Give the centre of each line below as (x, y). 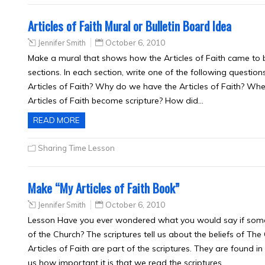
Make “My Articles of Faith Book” (104, 188)
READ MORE (56, 120)
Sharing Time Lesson (76, 148)
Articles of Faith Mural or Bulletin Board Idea (130, 26)
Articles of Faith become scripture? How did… (116, 101)
